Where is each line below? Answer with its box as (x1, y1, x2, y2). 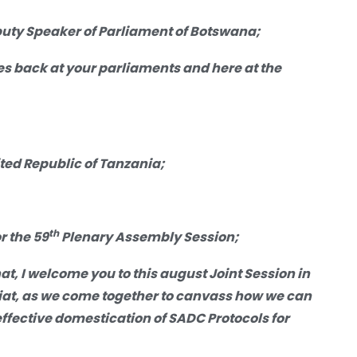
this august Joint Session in (130, 264, 310, 283)
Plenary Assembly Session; (59, 227, 239, 246)
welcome (27, 264, 90, 283)
